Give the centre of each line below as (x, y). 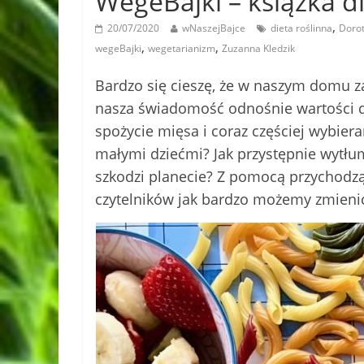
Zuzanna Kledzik (258, 48)
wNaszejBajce (214, 28)
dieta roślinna (301, 28)
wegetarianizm (182, 48)
